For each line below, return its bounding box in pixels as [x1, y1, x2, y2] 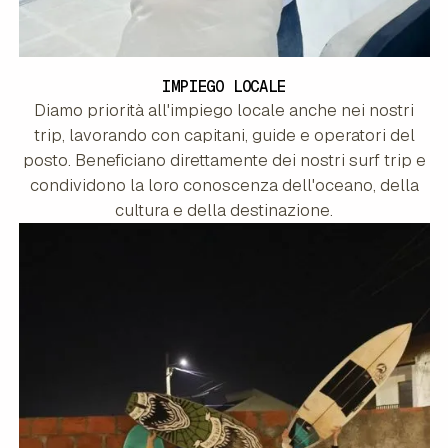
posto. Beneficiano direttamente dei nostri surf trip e [22, 148, 426, 171]
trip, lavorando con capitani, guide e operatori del [33, 123, 415, 146]
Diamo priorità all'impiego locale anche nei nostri [34, 98, 414, 121]
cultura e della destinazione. [115, 198, 333, 221]
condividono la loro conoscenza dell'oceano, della [29, 173, 419, 196]
